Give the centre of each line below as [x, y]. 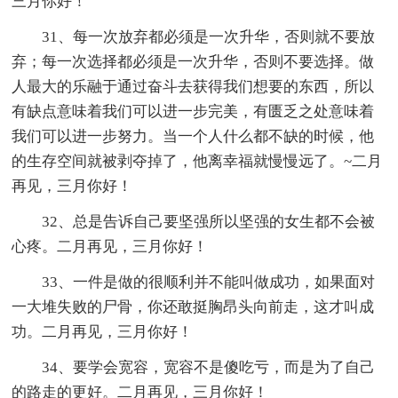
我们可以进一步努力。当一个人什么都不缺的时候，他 [193, 136]
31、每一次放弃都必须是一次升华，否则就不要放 [209, 36]
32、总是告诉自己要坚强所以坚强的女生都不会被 [209, 221]
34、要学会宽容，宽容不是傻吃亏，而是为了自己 [209, 367]
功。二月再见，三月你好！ [103, 331]
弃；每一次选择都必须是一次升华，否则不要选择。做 [193, 61]
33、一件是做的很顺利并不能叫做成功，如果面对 [209, 282]
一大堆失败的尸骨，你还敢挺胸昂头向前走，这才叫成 [193, 306]
